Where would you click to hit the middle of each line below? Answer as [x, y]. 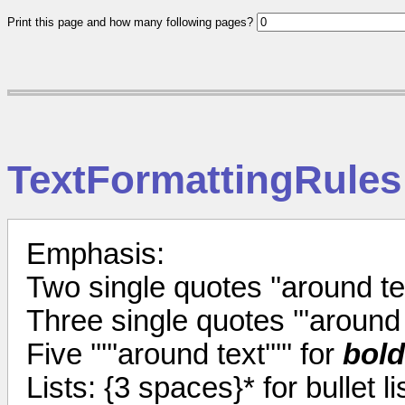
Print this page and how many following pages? [132, 22]
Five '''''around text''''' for [184, 354]
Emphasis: [95, 254]
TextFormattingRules [204, 179]
